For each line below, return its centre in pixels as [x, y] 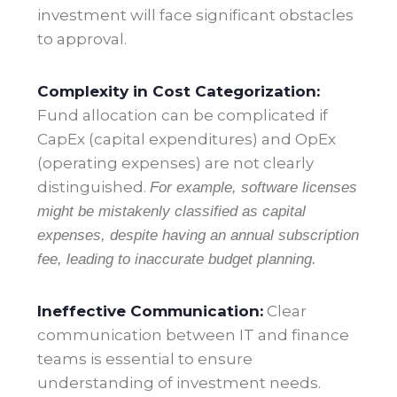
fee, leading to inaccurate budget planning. [177, 260]
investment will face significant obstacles [195, 16]
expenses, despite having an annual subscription [198, 236]
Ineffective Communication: [150, 311]
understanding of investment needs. [179, 383]
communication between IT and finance [193, 335]
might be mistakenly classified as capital [171, 212]
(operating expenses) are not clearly [175, 163]
